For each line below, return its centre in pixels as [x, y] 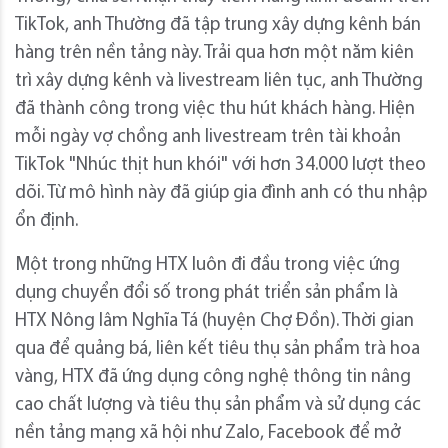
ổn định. [46, 222]
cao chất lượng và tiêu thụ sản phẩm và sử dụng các [218, 406]
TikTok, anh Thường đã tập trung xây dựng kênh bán [218, 26]
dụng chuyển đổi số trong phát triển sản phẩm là [206, 294]
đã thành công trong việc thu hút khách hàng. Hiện [215, 110]
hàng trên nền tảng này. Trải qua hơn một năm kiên [214, 54]
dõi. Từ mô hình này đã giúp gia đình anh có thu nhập [221, 194]
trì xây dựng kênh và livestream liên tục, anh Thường [219, 82]
